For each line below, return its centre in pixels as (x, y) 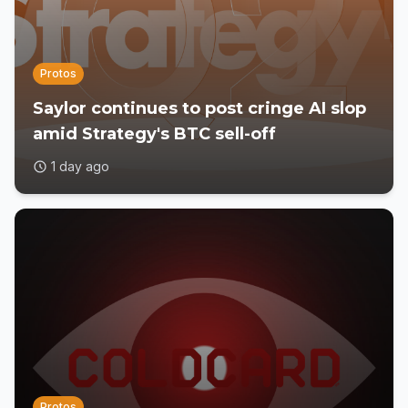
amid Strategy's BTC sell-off (154, 134)
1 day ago (80, 166)
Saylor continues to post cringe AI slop (199, 108)
